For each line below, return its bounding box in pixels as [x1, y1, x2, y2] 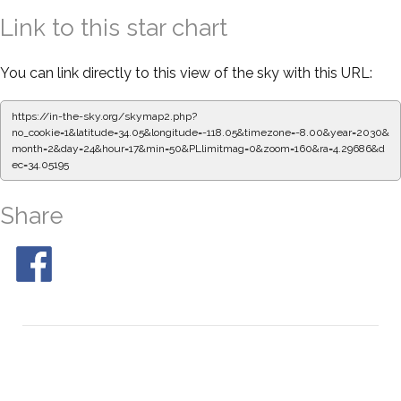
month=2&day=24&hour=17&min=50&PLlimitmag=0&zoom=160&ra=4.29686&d [12, 141, 385, 155]
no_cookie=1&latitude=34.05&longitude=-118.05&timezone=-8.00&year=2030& [12, 125, 389, 139]
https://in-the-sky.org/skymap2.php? [12, 109, 197, 123]
